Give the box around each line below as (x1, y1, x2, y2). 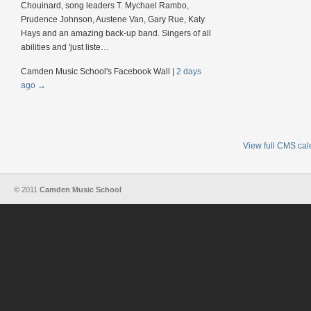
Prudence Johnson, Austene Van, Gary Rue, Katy (21, 15, 205, 24)
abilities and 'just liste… (21, 42, 109, 52)
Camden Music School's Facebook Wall (21, 67, 172, 76)
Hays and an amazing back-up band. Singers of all (21, 28, 211, 38)
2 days (176, 67, 201, 76)
